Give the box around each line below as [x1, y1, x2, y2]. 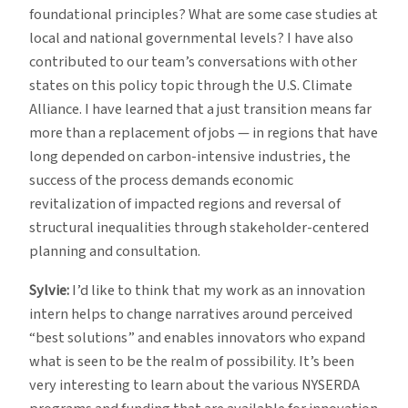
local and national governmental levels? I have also [29, 27, 353, 50]
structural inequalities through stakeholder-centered [29, 217, 369, 240]
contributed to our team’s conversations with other [29, 51, 357, 74]
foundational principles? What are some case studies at [29, 4, 378, 26]
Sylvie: [29, 279, 69, 301]
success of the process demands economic [29, 169, 293, 192]
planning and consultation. [29, 240, 200, 263]
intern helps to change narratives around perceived [29, 302, 352, 325]
